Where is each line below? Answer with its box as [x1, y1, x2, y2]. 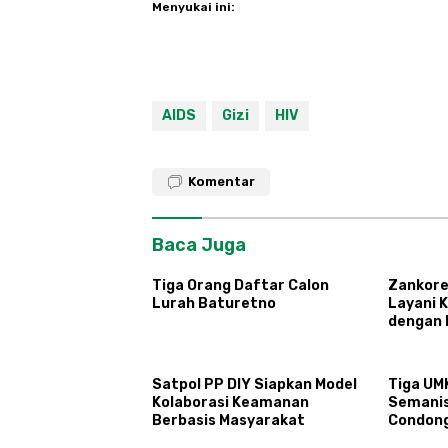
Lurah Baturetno [152, 294, 276, 312]
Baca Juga [152, 233, 246, 256]
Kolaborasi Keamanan [152, 393, 309, 411]
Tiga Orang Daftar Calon [152, 276, 329, 294]
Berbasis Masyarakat [152, 411, 305, 429]
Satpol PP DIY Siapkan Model [152, 375, 357, 393]
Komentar [188, 173, 255, 189]
